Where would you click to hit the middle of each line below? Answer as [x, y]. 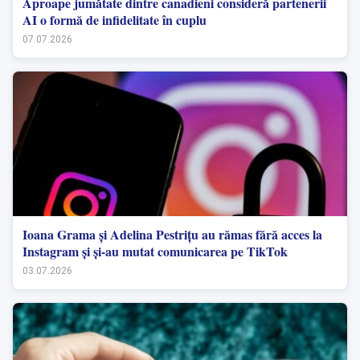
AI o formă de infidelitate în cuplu [115, 20]
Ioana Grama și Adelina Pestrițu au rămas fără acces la [172, 234]
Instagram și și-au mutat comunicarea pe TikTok [155, 251]
